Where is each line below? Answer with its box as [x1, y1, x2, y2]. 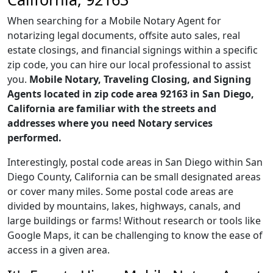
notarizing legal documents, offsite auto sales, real [7, 29, 240, 42]
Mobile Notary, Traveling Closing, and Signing [29, 73, 251, 86]
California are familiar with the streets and [7, 102, 216, 115]
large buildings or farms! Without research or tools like [7, 214, 261, 227]
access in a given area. [7, 243, 110, 257]
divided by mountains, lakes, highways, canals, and [7, 199, 241, 213]
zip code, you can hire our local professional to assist [7, 58, 251, 71]
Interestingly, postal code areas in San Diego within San [7, 155, 263, 169]
